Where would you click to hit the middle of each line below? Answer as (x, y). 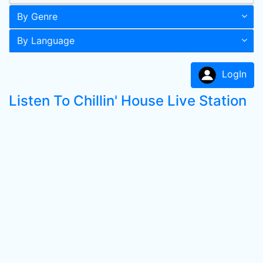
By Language (46, 41)
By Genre (37, 16)
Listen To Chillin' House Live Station (128, 101)
